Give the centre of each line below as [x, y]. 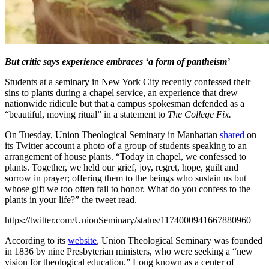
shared [232, 134]
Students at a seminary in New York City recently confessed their [128, 82]
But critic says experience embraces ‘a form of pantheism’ [119, 61]
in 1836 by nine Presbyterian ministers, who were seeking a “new [129, 251]
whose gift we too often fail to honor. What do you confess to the [128, 189]
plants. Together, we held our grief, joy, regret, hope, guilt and [122, 167]
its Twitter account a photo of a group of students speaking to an [126, 145]
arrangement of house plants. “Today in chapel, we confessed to [125, 156]
